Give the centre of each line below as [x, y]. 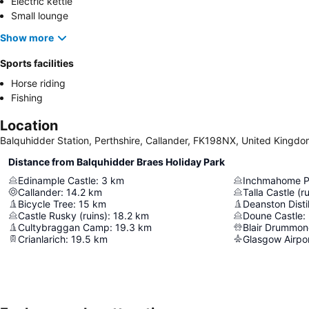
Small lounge [40, 15]
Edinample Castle [57, 180]
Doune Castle [273, 215]
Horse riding [38, 83]
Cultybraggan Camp [64, 227]
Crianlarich [42, 239]
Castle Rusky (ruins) [63, 215]
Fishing [27, 97]
